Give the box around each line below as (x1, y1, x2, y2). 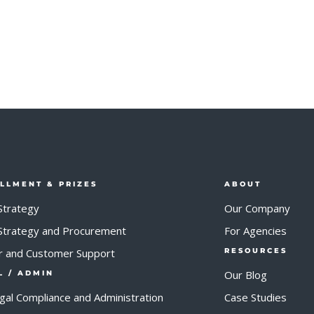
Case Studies (224, 290, 287, 304)
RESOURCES (224, 246, 287, 255)
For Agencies (224, 224, 287, 238)
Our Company (224, 201, 290, 215)
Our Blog (224, 268, 267, 282)
